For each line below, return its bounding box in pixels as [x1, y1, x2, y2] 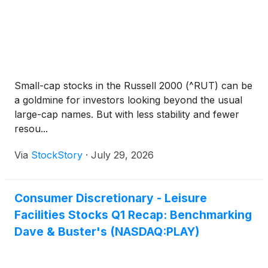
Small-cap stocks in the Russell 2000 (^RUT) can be [14, 80, 252, 92]
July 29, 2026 [91, 149, 154, 161]
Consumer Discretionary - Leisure [14, 191, 207, 205]
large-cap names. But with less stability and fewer [14, 108, 239, 120]
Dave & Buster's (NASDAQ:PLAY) [14, 224, 199, 239]
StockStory [31, 149, 83, 161]
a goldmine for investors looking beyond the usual [14, 94, 242, 106]
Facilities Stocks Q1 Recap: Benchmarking [14, 208, 252, 222]
